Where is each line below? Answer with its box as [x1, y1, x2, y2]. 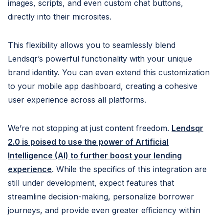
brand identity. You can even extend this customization [8, 67, 210, 77]
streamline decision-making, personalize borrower [8, 191, 194, 201]
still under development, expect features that [8, 177, 174, 188]
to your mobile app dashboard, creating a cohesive [8, 81, 197, 91]
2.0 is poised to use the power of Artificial [8, 136, 169, 147]
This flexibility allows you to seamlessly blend [8, 40, 175, 50]
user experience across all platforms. [8, 94, 146, 105]
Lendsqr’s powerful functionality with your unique [8, 53, 192, 64]
